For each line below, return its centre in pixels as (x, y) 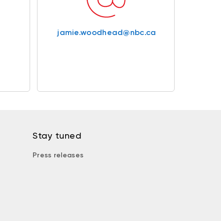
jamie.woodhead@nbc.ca (107, 32)
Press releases (58, 155)
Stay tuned (57, 135)
